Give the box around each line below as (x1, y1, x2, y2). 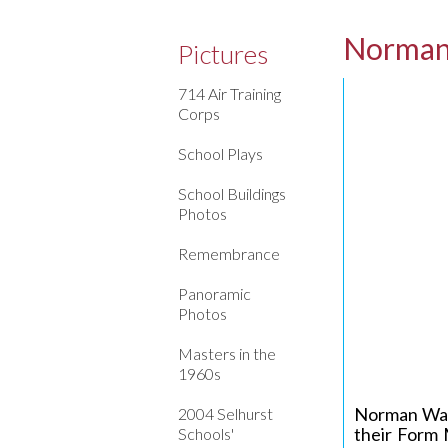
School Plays (178, 144, 263, 163)
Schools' (178, 424, 234, 443)
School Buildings (178, 184, 286, 203)
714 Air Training (178, 84, 281, 103)
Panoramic (178, 284, 251, 303)
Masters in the (178, 344, 276, 363)
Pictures (178, 38, 268, 70)
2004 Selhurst (178, 404, 273, 423)
